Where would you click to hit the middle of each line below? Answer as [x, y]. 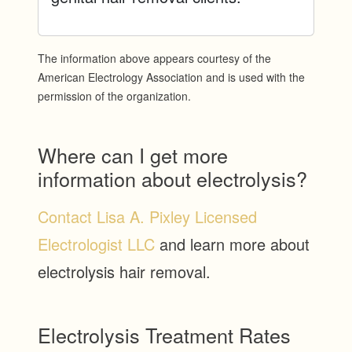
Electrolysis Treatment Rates [164, 335]
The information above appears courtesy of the [154, 59]
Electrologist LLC [96, 244]
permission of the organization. [114, 96]
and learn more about [232, 244]
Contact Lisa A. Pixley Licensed [147, 217]
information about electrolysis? [172, 179]
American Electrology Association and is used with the [171, 77]
